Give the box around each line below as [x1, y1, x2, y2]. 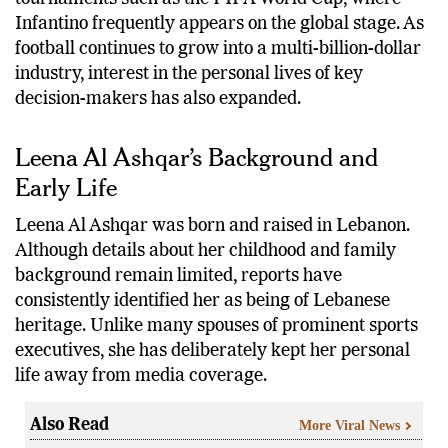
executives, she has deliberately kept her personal [15, 342, 410, 361]
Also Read [30, 415, 109, 434]
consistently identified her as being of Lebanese [15, 292, 390, 311]
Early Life [15, 171, 117, 203]
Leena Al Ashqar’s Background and [15, 141, 378, 173]
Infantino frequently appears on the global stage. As [15, 15, 424, 34]
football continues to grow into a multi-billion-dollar [15, 40, 421, 59]
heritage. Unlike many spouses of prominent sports [15, 317, 418, 336]
